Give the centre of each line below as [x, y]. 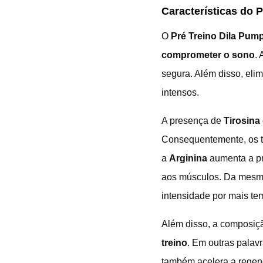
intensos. [180, 92]
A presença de [193, 120]
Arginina [188, 158]
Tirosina [242, 120]
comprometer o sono [208, 55]
